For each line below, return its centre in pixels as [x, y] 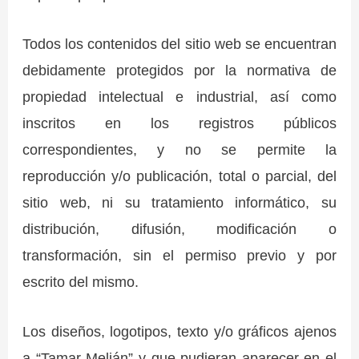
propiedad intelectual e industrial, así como [179, 96]
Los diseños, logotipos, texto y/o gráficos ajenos [179, 332]
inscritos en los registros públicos [179, 123]
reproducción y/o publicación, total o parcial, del [179, 175]
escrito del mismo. [81, 281]
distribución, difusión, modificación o [179, 228]
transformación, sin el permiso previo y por [179, 255]
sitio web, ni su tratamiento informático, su [179, 202]
